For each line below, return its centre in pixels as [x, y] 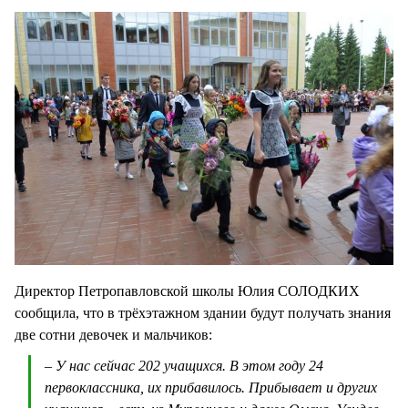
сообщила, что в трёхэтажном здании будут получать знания [203, 312]
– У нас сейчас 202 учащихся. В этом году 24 [184, 365]
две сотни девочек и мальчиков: [115, 334]
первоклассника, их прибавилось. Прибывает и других [211, 387]
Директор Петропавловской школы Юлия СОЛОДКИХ [187, 291]
